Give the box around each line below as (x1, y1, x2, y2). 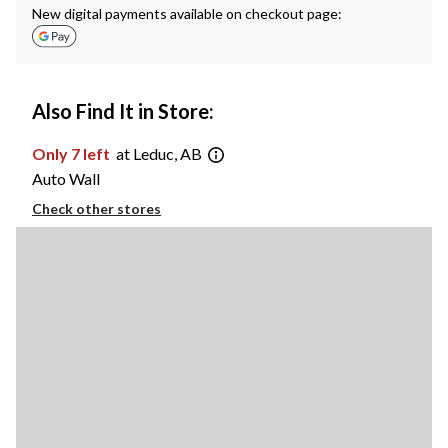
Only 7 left (32, 144, 113, 164)
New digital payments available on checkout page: (32, 5, 342, 23)
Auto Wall (32, 168, 100, 188)
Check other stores (32, 199, 161, 217)
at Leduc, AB (116, 144, 202, 164)
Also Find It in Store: (32, 99, 214, 124)
